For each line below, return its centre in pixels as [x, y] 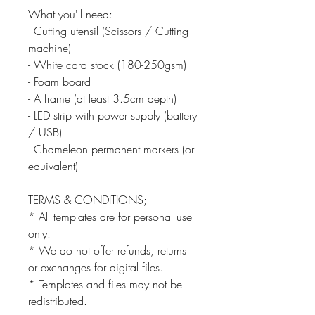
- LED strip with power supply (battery [112, 115]
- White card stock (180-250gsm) [107, 64]
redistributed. [58, 301]
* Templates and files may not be [105, 284]
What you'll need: [70, 14]
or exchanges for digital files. [96, 267]
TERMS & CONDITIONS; [88, 199]
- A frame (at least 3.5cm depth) [102, 98]
